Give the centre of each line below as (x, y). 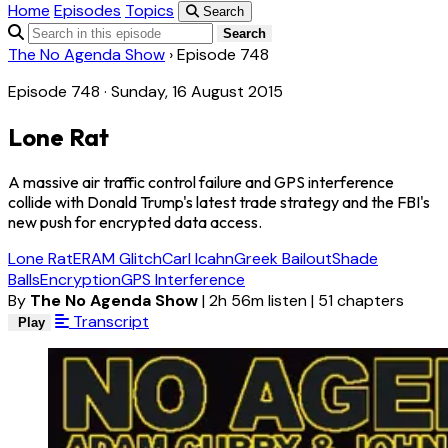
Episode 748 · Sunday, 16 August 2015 (145, 92)
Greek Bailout (283, 259)
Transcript (109, 322)
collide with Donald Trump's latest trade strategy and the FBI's (219, 202)
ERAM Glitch (117, 259)
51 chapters (361, 301)
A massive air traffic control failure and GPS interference (201, 182)
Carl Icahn (198, 259)
